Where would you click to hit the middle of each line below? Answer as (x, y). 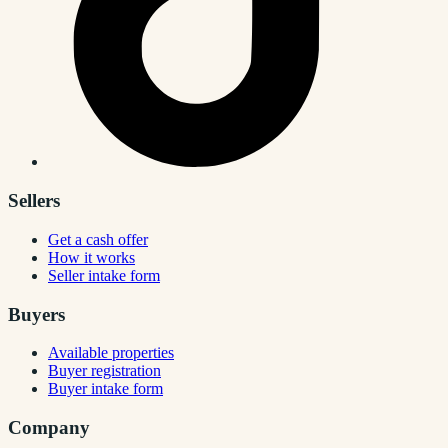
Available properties (111, 353)
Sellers (34, 201)
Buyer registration (104, 371)
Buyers (36, 314)
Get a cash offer (98, 239)
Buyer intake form (105, 389)
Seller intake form (104, 275)
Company (49, 428)
